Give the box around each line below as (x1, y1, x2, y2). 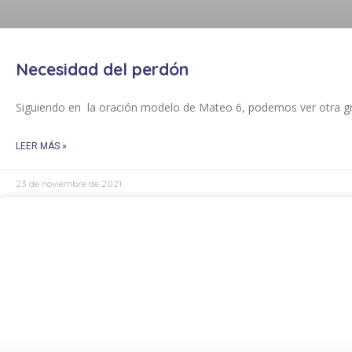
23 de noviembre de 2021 (16, 178, 122, 189)
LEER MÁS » (16, 141, 67, 152)
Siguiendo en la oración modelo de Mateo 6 (16, 100, 242, 115)
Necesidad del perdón (16, 59, 189, 79)
